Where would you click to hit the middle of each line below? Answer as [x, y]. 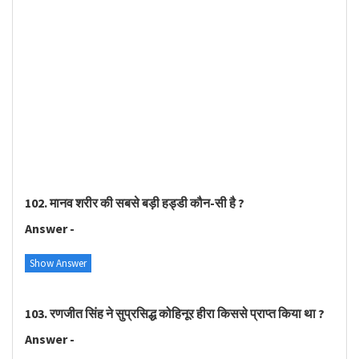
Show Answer [58, 263]
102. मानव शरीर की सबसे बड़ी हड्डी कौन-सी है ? [135, 202]
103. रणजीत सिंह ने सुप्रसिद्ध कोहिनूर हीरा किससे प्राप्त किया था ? [175, 313]
